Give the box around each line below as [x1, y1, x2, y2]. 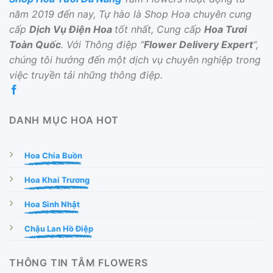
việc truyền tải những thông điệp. [9, 68, 163, 81]
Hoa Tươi [204, 23, 247, 35]
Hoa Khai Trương [24, 174, 90, 185]
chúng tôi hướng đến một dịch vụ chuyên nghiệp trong [9, 53, 261, 66]
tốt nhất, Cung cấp [115, 23, 204, 35]
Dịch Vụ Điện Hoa [29, 23, 115, 35]
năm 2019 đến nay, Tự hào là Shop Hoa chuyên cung [9, 7, 252, 20]
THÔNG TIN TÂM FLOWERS [9, 256, 148, 269]
